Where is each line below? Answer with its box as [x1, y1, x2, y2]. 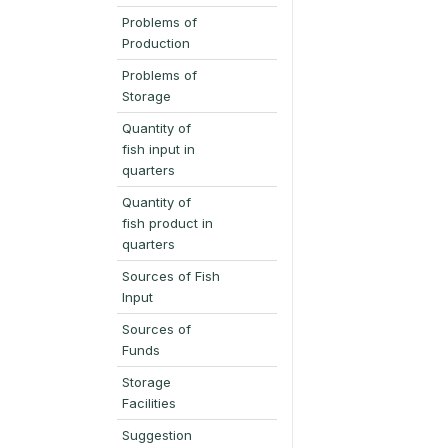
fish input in [122, 140, 195, 157]
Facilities [122, 394, 176, 411]
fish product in [122, 214, 213, 231]
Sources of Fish [122, 267, 220, 284]
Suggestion [122, 426, 192, 443]
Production [122, 34, 190, 51]
